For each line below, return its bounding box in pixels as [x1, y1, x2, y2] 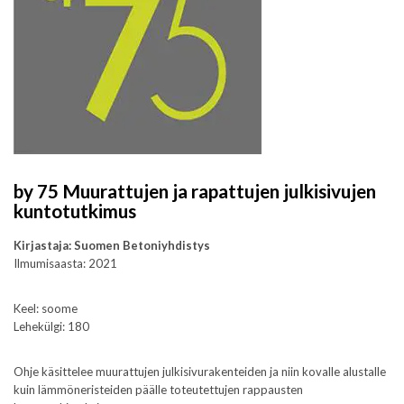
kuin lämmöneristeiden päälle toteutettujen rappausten [14, 382, 303, 398]
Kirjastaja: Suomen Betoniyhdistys [14, 238, 210, 253]
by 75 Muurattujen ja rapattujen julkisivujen [14, 179, 376, 203]
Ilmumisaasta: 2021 [14, 256, 117, 271]
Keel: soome [14, 301, 78, 317]
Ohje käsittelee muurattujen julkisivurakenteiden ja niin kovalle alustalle [14, 364, 386, 380]
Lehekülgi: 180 [14, 319, 89, 335]
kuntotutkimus [14, 199, 136, 223]
